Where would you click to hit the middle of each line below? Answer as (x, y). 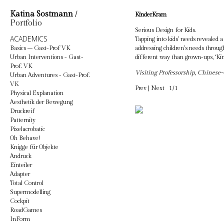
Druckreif (22, 111)
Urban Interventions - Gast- (47, 57)
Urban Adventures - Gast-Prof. (50, 75)
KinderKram (151, 14)
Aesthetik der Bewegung (41, 102)
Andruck (21, 156)
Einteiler (21, 165)
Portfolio (26, 23)
